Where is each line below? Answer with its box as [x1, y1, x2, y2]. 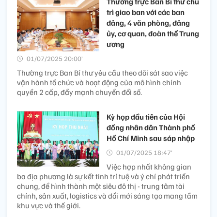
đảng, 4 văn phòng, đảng [107, 18, 190, 28]
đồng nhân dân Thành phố [107, 123, 195, 133]
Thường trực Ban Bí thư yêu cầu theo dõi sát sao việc [17, 68, 188, 78]
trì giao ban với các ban [107, 7, 185, 17]
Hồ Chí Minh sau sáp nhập [107, 133, 195, 143]
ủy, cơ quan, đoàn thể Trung [107, 29, 199, 39]
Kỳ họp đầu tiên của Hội [107, 112, 185, 122]
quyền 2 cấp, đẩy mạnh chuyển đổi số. [17, 87, 142, 97]
